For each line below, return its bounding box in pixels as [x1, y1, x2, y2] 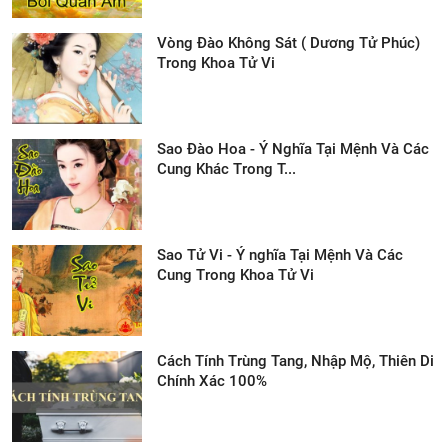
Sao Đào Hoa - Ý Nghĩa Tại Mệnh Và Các [157, 140, 429, 159]
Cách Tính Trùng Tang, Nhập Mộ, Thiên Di [157, 352, 434, 371]
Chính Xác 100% [157, 372, 267, 391]
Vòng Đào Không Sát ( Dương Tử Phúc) [157, 34, 420, 53]
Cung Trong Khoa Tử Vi [157, 266, 314, 285]
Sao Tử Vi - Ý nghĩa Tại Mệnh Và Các [157, 246, 403, 265]
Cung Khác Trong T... [157, 160, 296, 179]
